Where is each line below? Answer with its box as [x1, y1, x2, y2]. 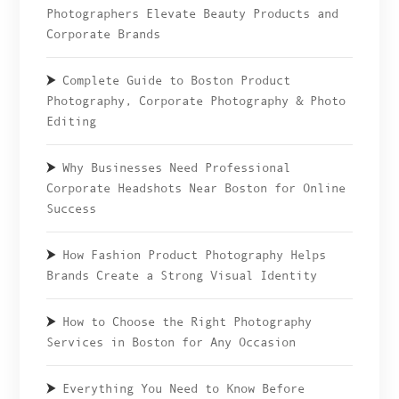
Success [46, 201, 97, 216]
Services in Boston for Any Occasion [46, 335, 297, 350]
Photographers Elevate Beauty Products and [46, 6, 339, 21]
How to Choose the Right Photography [62, 314, 313, 330]
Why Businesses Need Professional [62, 160, 291, 175]
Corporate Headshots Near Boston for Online [46, 181, 346, 196]
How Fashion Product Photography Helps [62, 248, 327, 263]
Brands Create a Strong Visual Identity [46, 268, 318, 283]
